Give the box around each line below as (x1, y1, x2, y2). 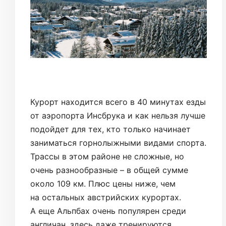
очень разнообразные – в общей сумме (30, 164, 188, 175)
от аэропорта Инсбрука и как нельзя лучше (30, 110, 205, 121)
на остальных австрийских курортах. (30, 192, 181, 202)
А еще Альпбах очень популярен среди (30, 205, 186, 216)
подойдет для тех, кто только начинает (30, 124, 191, 134)
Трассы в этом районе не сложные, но (30, 151, 184, 161)
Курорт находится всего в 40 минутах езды (30, 96, 206, 107)
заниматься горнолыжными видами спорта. (30, 137, 206, 148)
